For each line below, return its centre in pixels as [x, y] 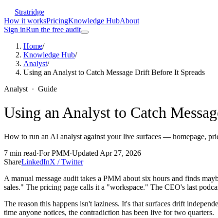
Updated [86, 153]
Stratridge [29, 12]
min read [22, 153]
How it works [25, 21]
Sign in [15, 29]
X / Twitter [66, 162]
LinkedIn [36, 162]
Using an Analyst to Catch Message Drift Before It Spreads [114, 72]
